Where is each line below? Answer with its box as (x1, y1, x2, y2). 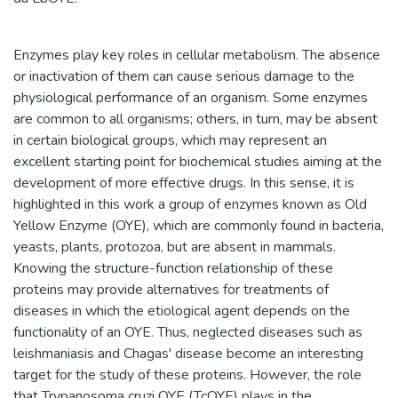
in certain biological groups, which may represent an (13, 130, 327, 150)
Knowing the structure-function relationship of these (13, 258, 333, 278)
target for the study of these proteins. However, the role (13, 364, 362, 385)
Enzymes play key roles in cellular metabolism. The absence (13, 44, 380, 65)
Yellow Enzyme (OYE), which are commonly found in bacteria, (13, 215, 384, 235)
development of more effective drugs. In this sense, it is (13, 172, 354, 193)
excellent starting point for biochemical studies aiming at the (13, 151, 382, 171)
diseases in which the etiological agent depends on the (13, 300, 350, 321)
